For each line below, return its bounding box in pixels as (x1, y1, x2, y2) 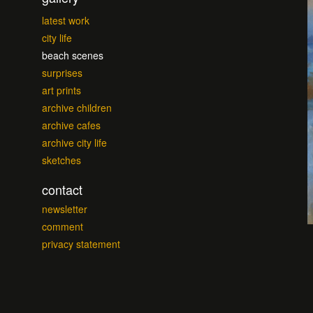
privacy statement (42, 237, 120, 251)
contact (42, 180, 82, 198)
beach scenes (42, 48, 103, 62)
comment (42, 219, 83, 233)
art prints (42, 83, 81, 97)
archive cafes (42, 118, 101, 132)
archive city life (42, 136, 107, 150)
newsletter (42, 202, 87, 216)
